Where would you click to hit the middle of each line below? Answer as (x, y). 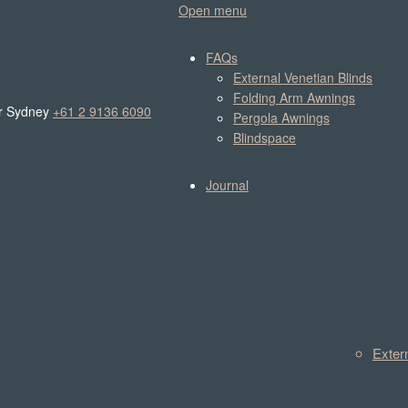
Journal (227, 185)
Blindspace (265, 138)
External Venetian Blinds (303, 77)
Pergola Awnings (281, 117)
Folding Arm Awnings (294, 97)
